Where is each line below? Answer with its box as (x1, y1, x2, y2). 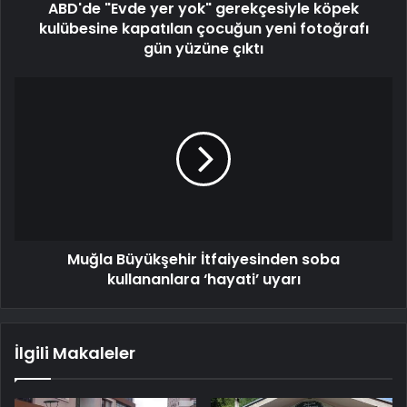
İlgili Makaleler (15, 342, 135, 365)
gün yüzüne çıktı (144, 38, 263, 60)
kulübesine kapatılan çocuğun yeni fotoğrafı (38, 18, 369, 40)
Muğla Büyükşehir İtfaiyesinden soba (67, 249, 340, 271)
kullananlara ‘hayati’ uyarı (106, 269, 301, 291)
